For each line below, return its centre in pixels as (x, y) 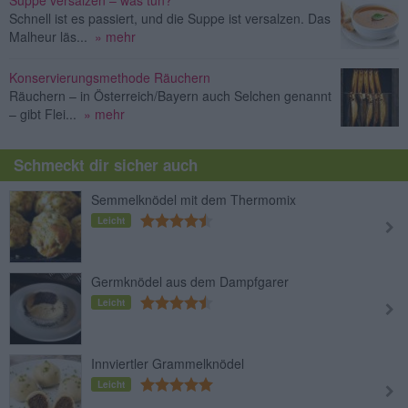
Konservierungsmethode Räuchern (110, 77)
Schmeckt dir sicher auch (106, 164)
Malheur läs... (48, 36)
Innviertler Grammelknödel (168, 363)
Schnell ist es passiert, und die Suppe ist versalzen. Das (170, 18)
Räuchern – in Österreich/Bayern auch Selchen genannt (170, 95)
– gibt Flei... (43, 113)
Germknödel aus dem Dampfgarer (190, 281)
